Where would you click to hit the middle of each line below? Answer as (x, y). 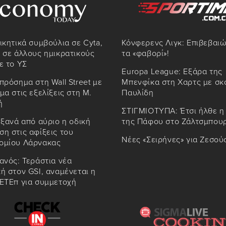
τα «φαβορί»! (146, 53)
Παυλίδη (138, 93)
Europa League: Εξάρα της (172, 71)
